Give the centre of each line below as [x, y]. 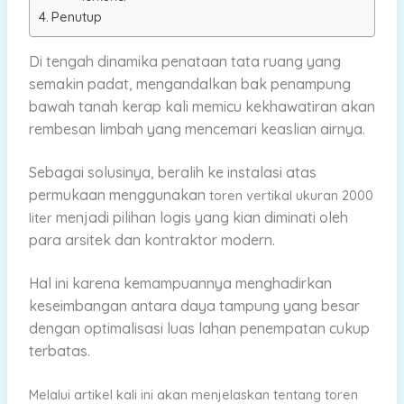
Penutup [76, 17]
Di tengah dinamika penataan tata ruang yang [184, 61]
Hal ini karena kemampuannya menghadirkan [180, 284]
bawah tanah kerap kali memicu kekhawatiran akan [202, 106]
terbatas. [59, 351]
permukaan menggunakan [119, 194]
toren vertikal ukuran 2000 [291, 195]
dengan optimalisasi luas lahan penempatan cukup [199, 329]
